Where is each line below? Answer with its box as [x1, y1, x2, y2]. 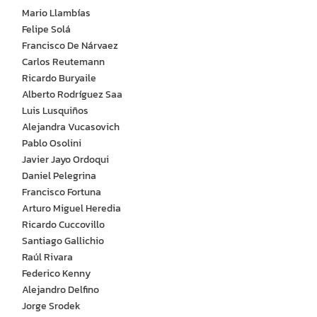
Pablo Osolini [16, 136, 82, 151]
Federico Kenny [16, 266, 91, 282]
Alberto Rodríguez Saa [16, 87, 123, 103]
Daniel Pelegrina [16, 168, 97, 184]
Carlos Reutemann [16, 54, 105, 70]
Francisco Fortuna [16, 185, 102, 200]
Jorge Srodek [16, 299, 81, 314]
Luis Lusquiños [16, 103, 89, 119]
